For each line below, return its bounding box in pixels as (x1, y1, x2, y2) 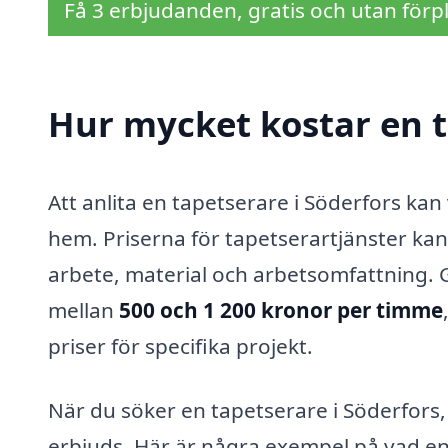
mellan (48, 295, 119, 324)
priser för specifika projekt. (48, 331, 313, 360)
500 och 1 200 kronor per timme (119, 295, 443, 324)
